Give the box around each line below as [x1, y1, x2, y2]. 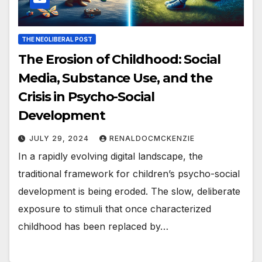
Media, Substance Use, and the [18, 70, 213, 86]
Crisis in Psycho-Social [18, 88, 154, 105]
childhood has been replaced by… [18, 220, 168, 232]
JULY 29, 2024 [29, 133, 91, 143]
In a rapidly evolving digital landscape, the [18, 150, 203, 162]
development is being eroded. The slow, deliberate [18, 185, 240, 197]
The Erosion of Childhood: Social [18, 51, 220, 67]
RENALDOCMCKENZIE [109, 133, 195, 143]
